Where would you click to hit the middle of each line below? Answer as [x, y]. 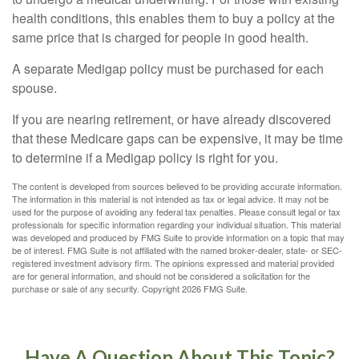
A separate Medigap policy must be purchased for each [168, 69]
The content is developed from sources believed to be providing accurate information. [177, 186]
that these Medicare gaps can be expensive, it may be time [177, 138]
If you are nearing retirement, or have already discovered [171, 119]
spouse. [34, 88]
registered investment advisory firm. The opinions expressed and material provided [173, 263]
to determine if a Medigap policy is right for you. [145, 157]
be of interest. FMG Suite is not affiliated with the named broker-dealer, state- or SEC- [177, 250]
